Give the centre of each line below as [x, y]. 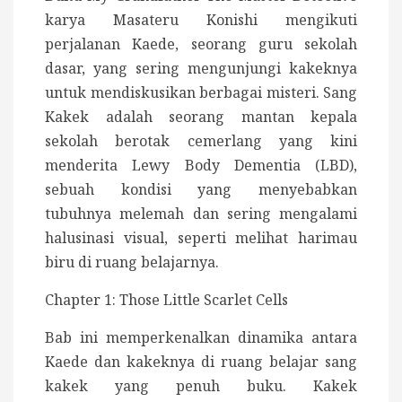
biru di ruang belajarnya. [132, 262]
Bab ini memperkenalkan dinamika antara [201, 338]
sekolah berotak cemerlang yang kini [201, 141]
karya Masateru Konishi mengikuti [201, 20]
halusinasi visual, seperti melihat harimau [201, 238]
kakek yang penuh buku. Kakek [201, 386]
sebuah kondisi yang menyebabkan [201, 190]
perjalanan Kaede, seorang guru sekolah [201, 44]
